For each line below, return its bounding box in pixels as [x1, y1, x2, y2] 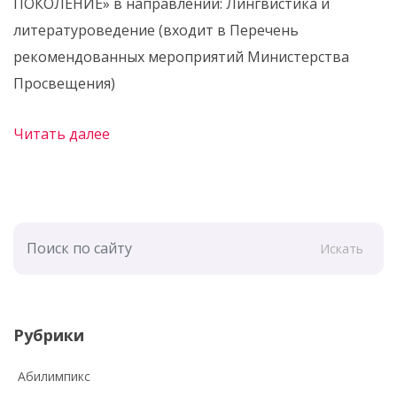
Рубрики [13, 323, 84, 346]
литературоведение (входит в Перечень [13, 19, 299, 40]
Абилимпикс [18, 367, 90, 385]
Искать [320, 239, 363, 257]
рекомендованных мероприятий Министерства [13, 46, 349, 66]
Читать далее [13, 123, 110, 144]
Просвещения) [13, 73, 115, 93]
